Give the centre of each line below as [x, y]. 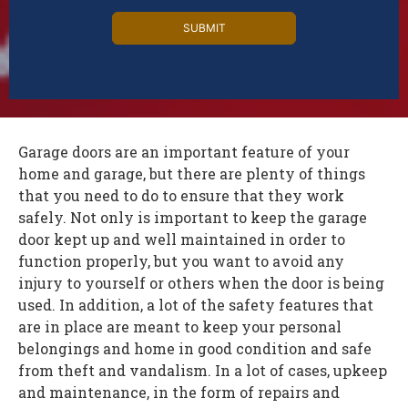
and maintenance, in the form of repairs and [179, 393]
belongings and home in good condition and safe [195, 349]
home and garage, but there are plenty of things [192, 174]
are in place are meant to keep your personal [180, 327]
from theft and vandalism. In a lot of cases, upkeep [203, 371]
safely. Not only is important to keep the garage [193, 218]
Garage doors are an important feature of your [184, 152]
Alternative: [90, 70]
